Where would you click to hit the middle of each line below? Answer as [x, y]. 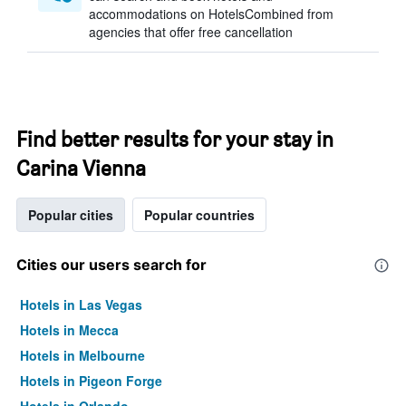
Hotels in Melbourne [82, 355]
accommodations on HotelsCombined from [211, 14]
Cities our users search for [111, 265]
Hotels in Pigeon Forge [91, 381]
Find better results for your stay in [175, 139]
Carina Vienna [81, 168]
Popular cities [71, 215]
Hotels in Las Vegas [81, 304]
